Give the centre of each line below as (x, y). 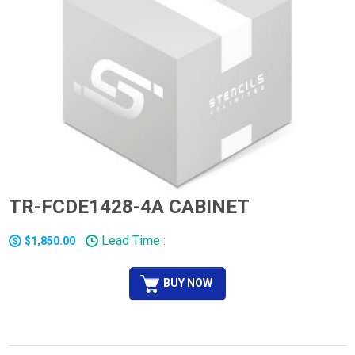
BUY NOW (188, 282)
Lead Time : (132, 240)
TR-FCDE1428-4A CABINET (129, 206)
